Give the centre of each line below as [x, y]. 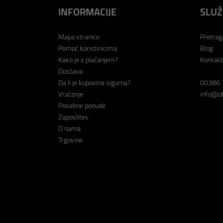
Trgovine [70, 140]
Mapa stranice [79, 37]
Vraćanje [71, 94]
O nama [69, 128]
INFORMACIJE [87, 12]
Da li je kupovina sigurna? [94, 83]
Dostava [70, 71]
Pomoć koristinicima [88, 48]
